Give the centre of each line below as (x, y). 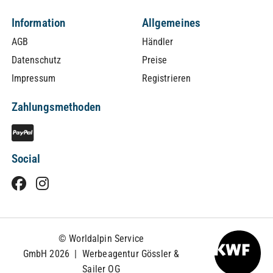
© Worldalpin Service (101, 238)
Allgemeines (171, 23)
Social (26, 158)
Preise (154, 60)
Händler (158, 41)
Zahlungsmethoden (56, 107)
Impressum (33, 78)
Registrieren (166, 78)
